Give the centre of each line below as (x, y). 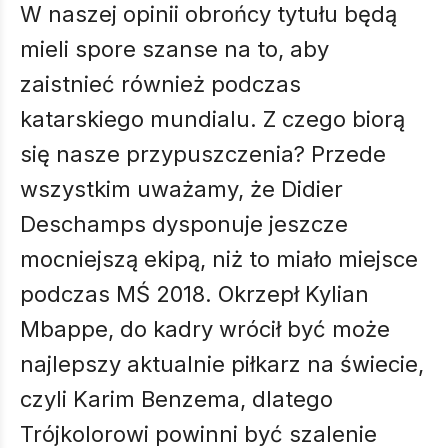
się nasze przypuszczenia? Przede (203, 154)
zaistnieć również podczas (160, 84)
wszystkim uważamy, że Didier (181, 189)
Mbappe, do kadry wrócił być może (205, 329)
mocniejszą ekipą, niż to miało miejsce (219, 259)
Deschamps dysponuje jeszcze (184, 224)
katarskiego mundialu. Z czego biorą (212, 119)
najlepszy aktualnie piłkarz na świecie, (222, 364)
